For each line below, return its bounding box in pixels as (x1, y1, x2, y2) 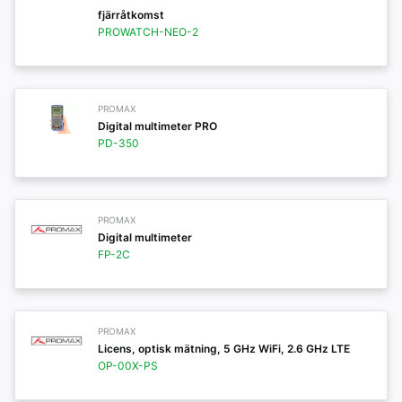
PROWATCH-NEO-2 (98, 25, 198, 39)
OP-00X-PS (98, 359, 158, 372)
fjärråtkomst (98, 8, 164, 22)
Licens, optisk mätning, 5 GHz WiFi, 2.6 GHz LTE (98, 342, 350, 355)
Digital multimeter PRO (98, 119, 217, 133)
